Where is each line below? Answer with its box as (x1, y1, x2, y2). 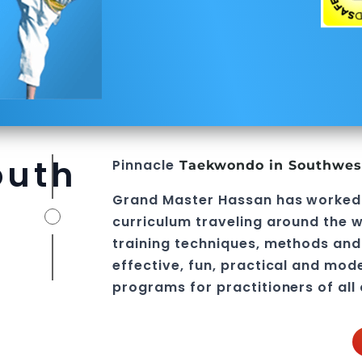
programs (112, 278, 187, 297)
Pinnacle (112, 156, 175, 175)
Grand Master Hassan (112, 191, 276, 209)
